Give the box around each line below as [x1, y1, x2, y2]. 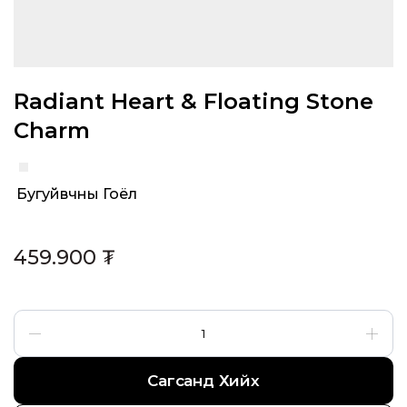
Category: [137, 185, 203, 202]
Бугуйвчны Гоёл [16, 185, 137, 203]
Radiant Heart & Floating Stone [14, 88, 373, 114]
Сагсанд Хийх [147, 372, 260, 390]
